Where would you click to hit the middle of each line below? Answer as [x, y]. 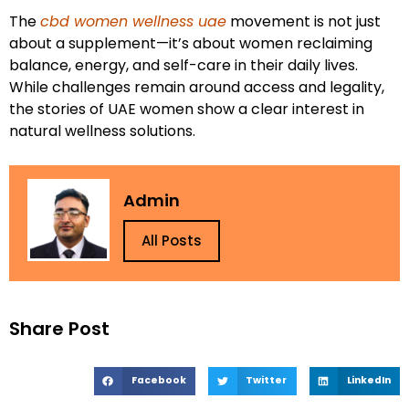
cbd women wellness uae [133, 22]
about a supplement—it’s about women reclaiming [191, 44]
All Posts [172, 241]
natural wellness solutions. [102, 131]
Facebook [158, 381]
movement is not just [304, 22]
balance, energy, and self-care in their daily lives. [184, 66]
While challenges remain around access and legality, [197, 88]
